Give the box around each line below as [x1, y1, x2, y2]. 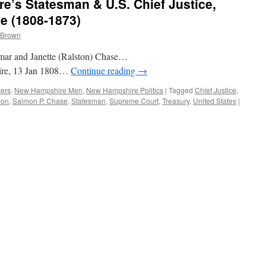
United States [193, 96, 236, 106]
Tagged [169, 85, 193, 95]
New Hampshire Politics [86, 85, 163, 95]
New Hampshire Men [14, 85, 83, 95]
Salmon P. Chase [12, 96, 68, 106]
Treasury [162, 96, 189, 106]
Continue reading [71, 64, 138, 77]
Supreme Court [109, 96, 159, 106]
